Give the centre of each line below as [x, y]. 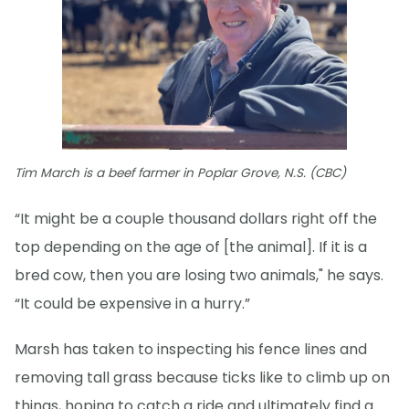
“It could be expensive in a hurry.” [132, 304]
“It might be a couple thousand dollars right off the [196, 219]
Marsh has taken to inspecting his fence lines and [191, 350]
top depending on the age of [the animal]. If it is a [191, 247]
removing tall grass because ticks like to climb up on [202, 378]
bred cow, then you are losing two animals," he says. [199, 276]
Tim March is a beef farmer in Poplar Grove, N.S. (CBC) [180, 173]
